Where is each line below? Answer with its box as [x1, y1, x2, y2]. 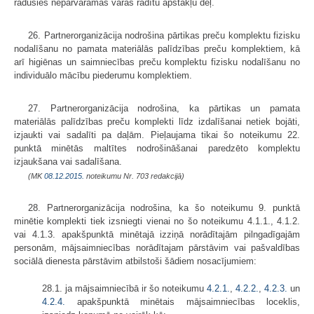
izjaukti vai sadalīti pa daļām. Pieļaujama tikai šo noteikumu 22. [14, 129, 300, 140]
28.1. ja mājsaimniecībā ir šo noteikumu [42, 282, 207, 294]
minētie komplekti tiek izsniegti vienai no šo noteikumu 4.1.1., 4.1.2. [14, 215, 300, 226]
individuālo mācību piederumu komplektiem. [14, 69, 192, 81]
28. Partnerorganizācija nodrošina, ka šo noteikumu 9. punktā [28, 202, 300, 213]
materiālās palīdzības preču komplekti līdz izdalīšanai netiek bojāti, [14, 116, 300, 127]
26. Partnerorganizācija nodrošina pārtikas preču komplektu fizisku [28, 29, 300, 41]
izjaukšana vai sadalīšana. [14, 156, 122, 167]
